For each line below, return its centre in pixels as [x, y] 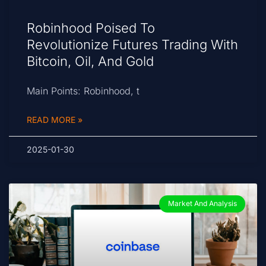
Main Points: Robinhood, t [83, 91]
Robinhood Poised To [91, 28]
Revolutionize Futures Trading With [132, 45]
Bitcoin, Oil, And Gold [90, 61]
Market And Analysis [202, 204]
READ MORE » [55, 120]
